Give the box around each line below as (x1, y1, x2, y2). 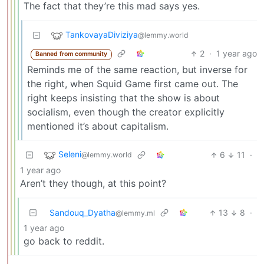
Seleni (58, 149, 81, 160)
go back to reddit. (24, 235, 104, 247)
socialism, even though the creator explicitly (27, 106, 225, 118)
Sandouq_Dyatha (49, 207, 115, 218)
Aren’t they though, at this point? (20, 177, 166, 190)
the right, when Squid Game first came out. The (27, 78, 238, 90)
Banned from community (35, 50, 107, 58)
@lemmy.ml (115, 209, 155, 218)
